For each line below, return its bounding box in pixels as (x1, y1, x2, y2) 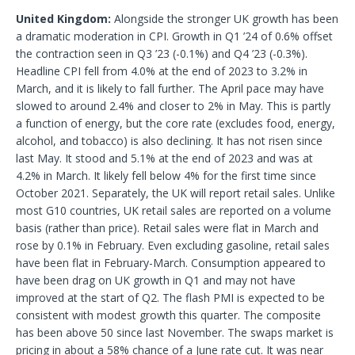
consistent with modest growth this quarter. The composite (16, 307, 321, 323)
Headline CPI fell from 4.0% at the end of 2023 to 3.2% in (16, 63, 307, 78)
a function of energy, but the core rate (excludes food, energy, (16, 115, 335, 131)
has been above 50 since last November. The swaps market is (16, 324, 334, 340)
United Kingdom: (16, 10, 111, 26)
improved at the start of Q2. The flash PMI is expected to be (16, 289, 325, 305)
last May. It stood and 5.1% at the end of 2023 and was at (16, 150, 313, 166)
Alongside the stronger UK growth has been (111, 10, 338, 26)
